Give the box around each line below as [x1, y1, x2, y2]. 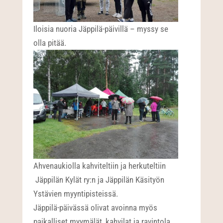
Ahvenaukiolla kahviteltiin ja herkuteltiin [33, 160, 166, 171]
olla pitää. [33, 38, 67, 48]
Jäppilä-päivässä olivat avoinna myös [33, 202, 158, 213]
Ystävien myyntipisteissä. [33, 188, 118, 199]
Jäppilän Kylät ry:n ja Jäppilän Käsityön [33, 174, 165, 185]
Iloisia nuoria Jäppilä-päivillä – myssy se [33, 24, 169, 34]
